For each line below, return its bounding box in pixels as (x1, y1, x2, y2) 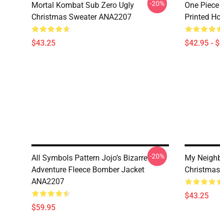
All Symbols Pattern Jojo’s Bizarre (31, 153, 147, 163)
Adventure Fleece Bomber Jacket (31, 165, 144, 174)
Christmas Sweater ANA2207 (31, 12, 132, 22)
